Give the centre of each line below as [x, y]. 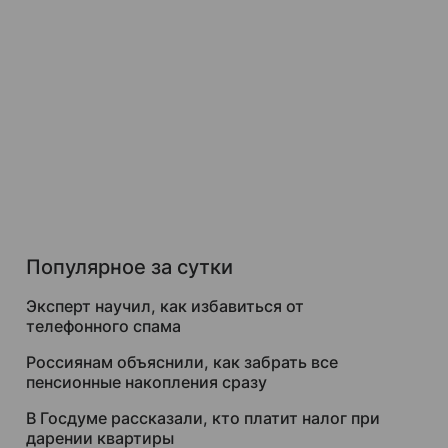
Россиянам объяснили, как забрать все [182, 362]
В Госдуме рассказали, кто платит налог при [203, 418]
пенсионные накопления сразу [146, 382]
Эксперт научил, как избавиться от [165, 306]
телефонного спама [103, 326]
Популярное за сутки [129, 267]
